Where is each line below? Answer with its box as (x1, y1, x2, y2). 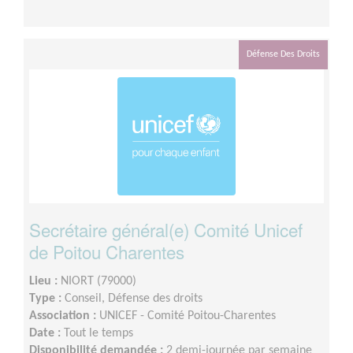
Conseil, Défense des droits (65, 292, 203, 305)
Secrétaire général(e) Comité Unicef (29, 216, 303, 242)
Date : (29, 326, 64, 340)
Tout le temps (64, 326, 133, 340)
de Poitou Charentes (29, 238, 184, 264)
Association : (29, 309, 99, 322)
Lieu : (29, 274, 61, 288)
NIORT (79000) (61, 274, 136, 288)
